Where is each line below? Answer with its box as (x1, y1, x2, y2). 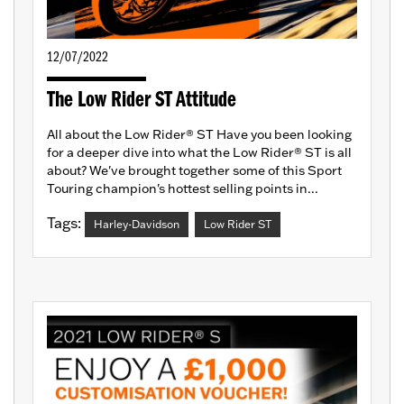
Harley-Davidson (94, 217, 179, 232)
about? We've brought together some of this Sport (47, 162, 342, 179)
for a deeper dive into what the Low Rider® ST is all (47, 144, 352, 161)
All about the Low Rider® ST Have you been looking (47, 126, 352, 143)
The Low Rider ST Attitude (47, 89, 236, 113)
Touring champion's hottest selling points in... (47, 180, 318, 197)
